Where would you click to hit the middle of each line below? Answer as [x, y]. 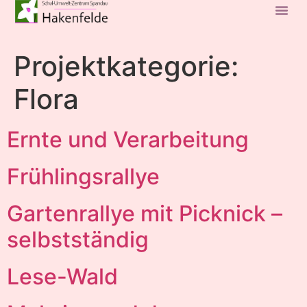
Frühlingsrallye [83, 176]
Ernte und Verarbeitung [128, 139]
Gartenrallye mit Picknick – [145, 213]
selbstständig [78, 240]
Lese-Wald [62, 277]
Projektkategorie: [126, 66]
